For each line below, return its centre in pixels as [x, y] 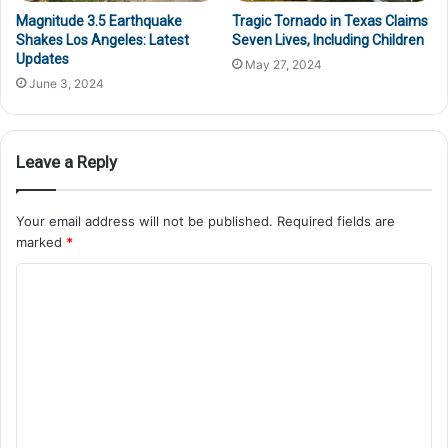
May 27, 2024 [283, 65]
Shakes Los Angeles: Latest [102, 40]
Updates [42, 59]
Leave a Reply [66, 162]
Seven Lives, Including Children [328, 40]
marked [41, 242]
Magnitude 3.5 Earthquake [99, 21]
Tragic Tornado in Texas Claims [330, 21]
